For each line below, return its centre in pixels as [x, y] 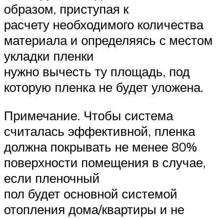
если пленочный [52, 178]
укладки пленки [49, 56]
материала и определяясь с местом [108, 40]
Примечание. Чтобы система [88, 115]
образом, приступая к [66, 9]
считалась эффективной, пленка [99, 131]
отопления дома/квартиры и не [94, 209]
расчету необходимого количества [104, 25]
